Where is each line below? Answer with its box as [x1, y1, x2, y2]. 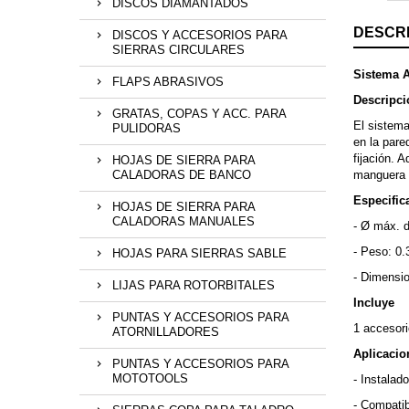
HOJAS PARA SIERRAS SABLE [112, 246, 287, 261]
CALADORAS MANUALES [112, 215, 255, 229]
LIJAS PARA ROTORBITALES [112, 278, 275, 293]
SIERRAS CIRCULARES [112, 43, 245, 58]
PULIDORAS [112, 121, 181, 136]
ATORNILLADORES [112, 325, 219, 340]
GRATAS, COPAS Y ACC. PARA [112, 107, 287, 121]
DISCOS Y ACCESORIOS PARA [112, 28, 288, 43]
